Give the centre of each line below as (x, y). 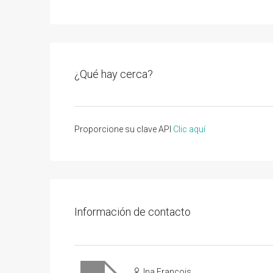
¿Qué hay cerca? (114, 74)
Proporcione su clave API (124, 129)
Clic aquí (189, 129)
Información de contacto (133, 212)
